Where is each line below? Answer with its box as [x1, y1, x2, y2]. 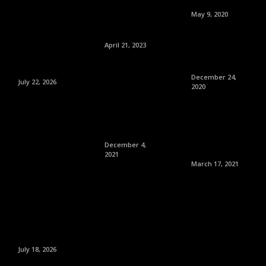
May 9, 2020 [191, 9, 228, 19]
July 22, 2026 [18, 77, 56, 87]
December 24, [191, 72, 236, 82]
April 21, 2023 [104, 40, 146, 50]
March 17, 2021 [191, 159, 239, 169]
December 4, [104, 140, 146, 150]
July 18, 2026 [18, 245, 56, 254]
